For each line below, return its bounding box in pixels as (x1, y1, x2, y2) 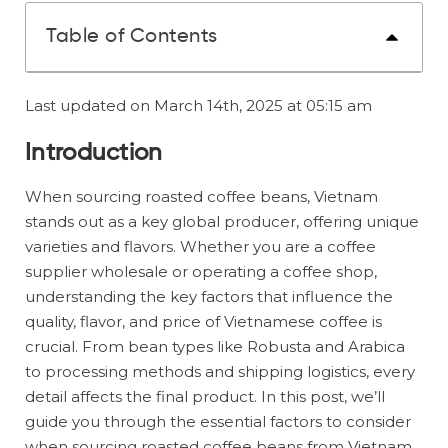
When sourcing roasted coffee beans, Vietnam (25, 187, 378, 206)
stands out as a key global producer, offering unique (25, 212, 419, 231)
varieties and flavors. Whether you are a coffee (25, 237, 376, 256)
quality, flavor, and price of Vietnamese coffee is (25, 312, 382, 331)
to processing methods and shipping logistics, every (25, 362, 415, 381)
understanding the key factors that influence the (25, 287, 393, 306)
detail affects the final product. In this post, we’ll (25, 387, 385, 406)
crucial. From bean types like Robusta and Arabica (25, 337, 405, 356)
